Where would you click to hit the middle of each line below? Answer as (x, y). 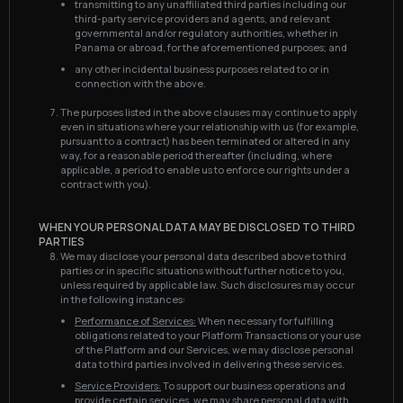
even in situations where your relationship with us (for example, (210, 126)
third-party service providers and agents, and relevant (202, 18)
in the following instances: (123, 299)
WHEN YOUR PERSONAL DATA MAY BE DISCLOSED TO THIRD (197, 227)
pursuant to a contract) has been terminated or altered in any (205, 141)
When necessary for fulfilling (265, 321)
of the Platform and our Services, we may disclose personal (214, 349)
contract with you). (106, 184)
